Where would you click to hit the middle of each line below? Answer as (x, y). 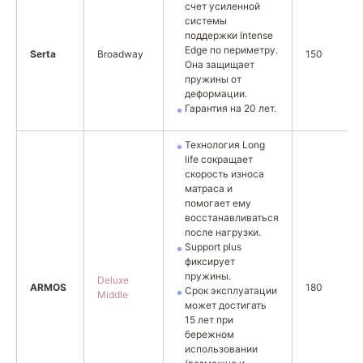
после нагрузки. (223, 232)
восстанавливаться (232, 218)
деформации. (216, 94)
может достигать (226, 305)
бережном (209, 334)
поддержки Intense (229, 35)
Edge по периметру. (231, 50)
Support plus (213, 247)
